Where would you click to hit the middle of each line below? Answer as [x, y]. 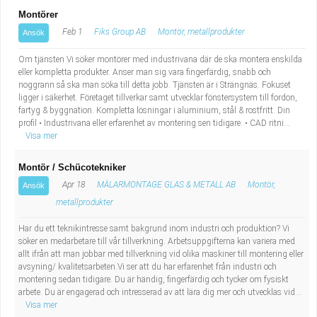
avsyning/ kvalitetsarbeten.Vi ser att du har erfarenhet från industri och [148, 267]
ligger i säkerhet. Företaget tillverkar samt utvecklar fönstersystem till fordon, [158, 98]
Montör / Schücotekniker [72, 167]
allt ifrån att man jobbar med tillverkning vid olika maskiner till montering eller [161, 254]
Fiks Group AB [120, 32]
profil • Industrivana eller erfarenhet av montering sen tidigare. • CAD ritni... [154, 123]
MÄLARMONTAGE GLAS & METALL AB [166, 185]
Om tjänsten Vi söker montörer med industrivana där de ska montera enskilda [160, 59]
